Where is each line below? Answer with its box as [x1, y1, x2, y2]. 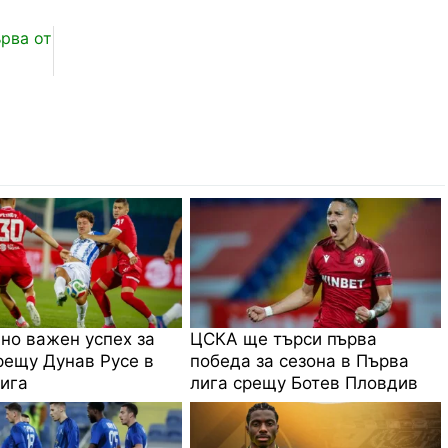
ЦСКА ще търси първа [190, 328, 378, 349]
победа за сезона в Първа [190, 350, 410, 371]
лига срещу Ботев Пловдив [190, 372, 419, 393]
